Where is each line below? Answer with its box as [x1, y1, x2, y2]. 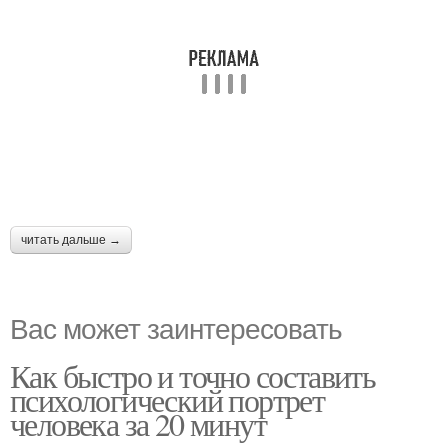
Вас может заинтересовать [10, 307, 342, 347]
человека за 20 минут [10, 402, 266, 445]
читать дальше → [21, 233, 121, 247]
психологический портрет [10, 378, 325, 421]
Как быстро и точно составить [10, 354, 376, 397]
